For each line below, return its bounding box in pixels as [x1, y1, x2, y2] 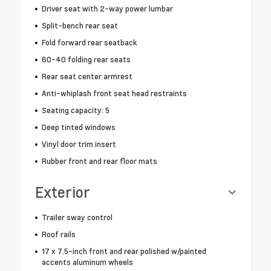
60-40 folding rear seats [41, 54, 131, 65]
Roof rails [41, 229, 76, 240]
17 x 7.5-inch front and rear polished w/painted [41, 246, 206, 257]
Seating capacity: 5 [41, 105, 109, 116]
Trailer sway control [41, 212, 113, 223]
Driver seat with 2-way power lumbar [41, 3, 173, 15]
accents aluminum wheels [41, 256, 133, 268]
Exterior [35, 182, 90, 203]
